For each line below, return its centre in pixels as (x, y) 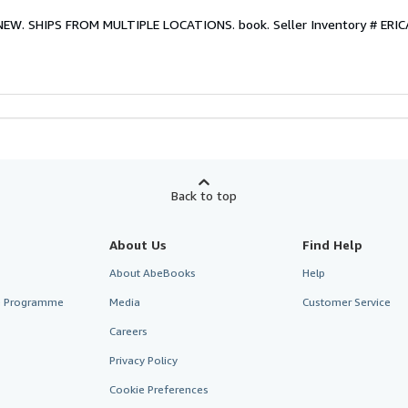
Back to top (204, 195)
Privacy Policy (143, 360)
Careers (128, 331)
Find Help (333, 244)
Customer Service (347, 301)
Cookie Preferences (158, 389)
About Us (138, 244)
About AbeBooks (152, 272)
